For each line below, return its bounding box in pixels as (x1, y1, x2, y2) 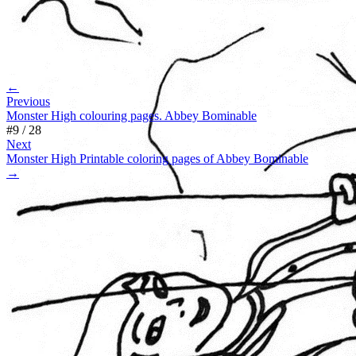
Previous (6, 94, 50, 108)
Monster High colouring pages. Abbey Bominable (6, 108, 257, 122)
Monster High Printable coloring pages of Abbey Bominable (6, 151, 308, 165)
